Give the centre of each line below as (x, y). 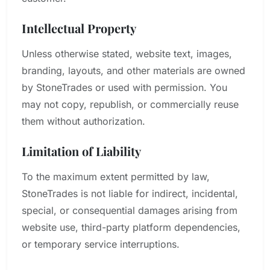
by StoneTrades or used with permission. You (124, 87)
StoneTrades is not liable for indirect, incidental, (130, 193)
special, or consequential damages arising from (130, 210)
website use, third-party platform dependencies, (131, 227)
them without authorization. (83, 121)
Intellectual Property (79, 28)
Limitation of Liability (81, 151)
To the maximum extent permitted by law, (116, 177)
